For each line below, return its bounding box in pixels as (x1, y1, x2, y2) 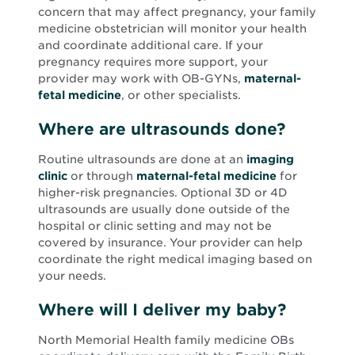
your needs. (38, 269, 106, 283)
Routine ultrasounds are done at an (38, 153, 246, 166)
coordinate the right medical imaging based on (38, 253, 312, 266)
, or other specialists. (121, 89, 241, 102)
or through (67, 170, 136, 183)
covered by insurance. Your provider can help (38, 236, 303, 250)
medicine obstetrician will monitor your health (38, 22, 307, 36)
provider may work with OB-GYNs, (38, 72, 244, 86)
